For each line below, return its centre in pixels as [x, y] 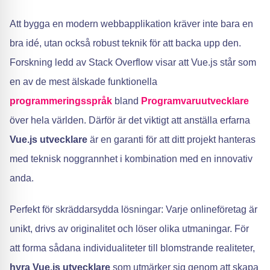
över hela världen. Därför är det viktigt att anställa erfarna [130, 120]
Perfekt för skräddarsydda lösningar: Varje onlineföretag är [133, 209]
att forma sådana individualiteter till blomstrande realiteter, [132, 248]
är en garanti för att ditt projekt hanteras [171, 140]
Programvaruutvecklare [195, 101]
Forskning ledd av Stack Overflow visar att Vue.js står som [133, 62]
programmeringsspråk [61, 101]
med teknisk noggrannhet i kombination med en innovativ [131, 159]
